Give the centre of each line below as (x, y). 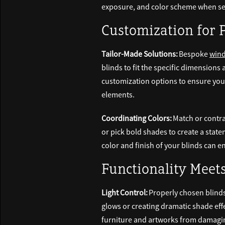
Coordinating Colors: (137, 118)
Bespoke (194, 54)
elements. (118, 95)
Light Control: (125, 193)
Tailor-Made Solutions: (140, 54)
